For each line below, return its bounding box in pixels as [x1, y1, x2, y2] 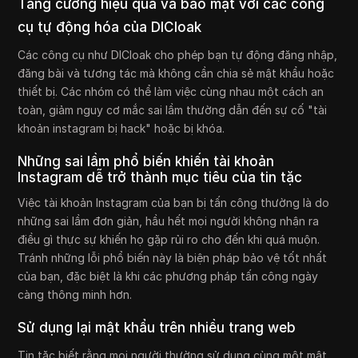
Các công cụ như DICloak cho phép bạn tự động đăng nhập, [18, 47, 338, 62]
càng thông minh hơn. [18, 287, 133, 301]
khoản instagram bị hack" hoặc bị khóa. [18, 121, 225, 135]
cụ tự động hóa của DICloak [18, 18, 202, 35]
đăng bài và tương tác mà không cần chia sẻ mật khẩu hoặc [18, 66, 335, 80]
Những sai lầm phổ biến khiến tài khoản [18, 153, 275, 169]
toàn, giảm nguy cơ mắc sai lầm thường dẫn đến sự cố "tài [18, 102, 328, 117]
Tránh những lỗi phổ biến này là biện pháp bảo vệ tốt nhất [18, 250, 328, 265]
